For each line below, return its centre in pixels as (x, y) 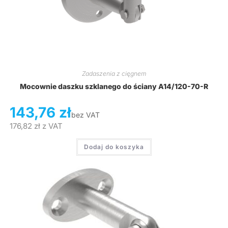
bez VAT (85, 115)
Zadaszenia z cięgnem (114, 73)
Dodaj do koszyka (114, 147)
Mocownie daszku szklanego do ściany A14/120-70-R (114, 86)
